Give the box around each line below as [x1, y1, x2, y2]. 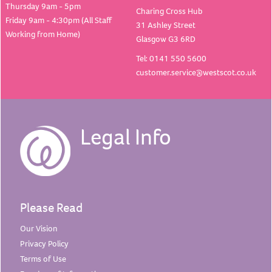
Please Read [20, 199, 83, 216]
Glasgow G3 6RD [136, 33, 195, 45]
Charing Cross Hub [136, 5, 203, 17]
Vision [36, 223, 58, 234]
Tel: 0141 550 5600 [136, 52, 206, 64]
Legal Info [80, 122, 171, 151]
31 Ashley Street [136, 19, 195, 31]
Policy [48, 238, 69, 250]
